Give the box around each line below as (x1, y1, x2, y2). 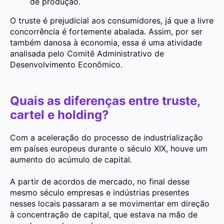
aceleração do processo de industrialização (37, 132, 203, 142)
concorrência (10, 26, 62, 36)
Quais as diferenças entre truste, (10, 93, 200, 108)
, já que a (160, 15, 197, 25)
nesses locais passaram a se (10, 198, 119, 208)
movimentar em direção (119, 198, 209, 208)
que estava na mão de (113, 209, 197, 219)
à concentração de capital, (10, 209, 113, 219)
